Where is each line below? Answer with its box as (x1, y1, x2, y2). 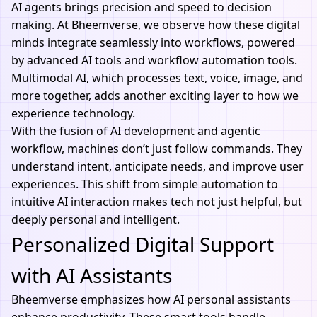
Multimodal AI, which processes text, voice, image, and (11, 70, 303, 86)
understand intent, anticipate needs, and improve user (11, 158, 304, 174)
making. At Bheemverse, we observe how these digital (11, 17, 300, 33)
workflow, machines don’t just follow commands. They (11, 141, 302, 156)
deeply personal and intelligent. (11, 212, 180, 227)
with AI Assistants (11, 262, 172, 289)
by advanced (11, 52, 81, 68)
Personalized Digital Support (11, 231, 274, 258)
